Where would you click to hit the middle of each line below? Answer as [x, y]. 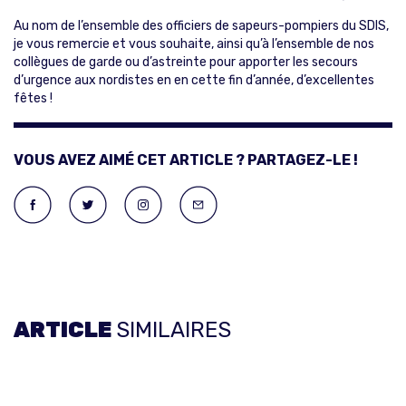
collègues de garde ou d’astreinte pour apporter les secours [186, 62]
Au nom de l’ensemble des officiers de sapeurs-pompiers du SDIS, [201, 25]
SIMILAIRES [174, 329]
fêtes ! [33, 98]
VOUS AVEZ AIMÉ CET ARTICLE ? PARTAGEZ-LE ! [186, 159]
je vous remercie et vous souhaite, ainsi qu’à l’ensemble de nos [194, 43]
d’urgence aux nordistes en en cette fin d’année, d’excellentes [194, 80]
